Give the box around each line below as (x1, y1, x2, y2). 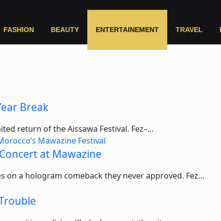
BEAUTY (50, 26, 79, 34)
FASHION (3, 26, 34, 34)
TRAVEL (175, 26, 203, 34)
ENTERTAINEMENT (95, 26, 159, 34)
